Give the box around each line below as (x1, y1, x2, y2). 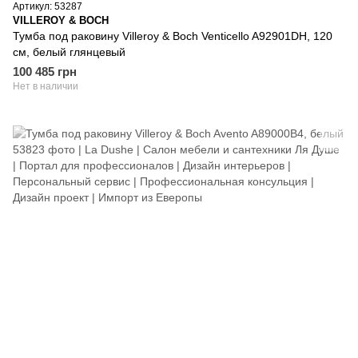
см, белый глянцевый (13, 45, 125, 58)
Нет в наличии (13, 80, 78, 92)
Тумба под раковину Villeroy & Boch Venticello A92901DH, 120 (13, 29, 332, 42)
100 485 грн (13, 64, 77, 78)
